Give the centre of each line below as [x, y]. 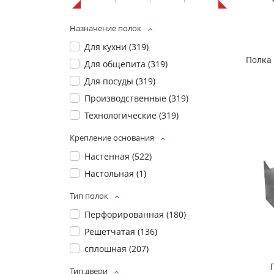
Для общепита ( [117, 64]
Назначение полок [106, 28]
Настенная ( [109, 157]
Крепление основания [112, 138]
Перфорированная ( [127, 215]
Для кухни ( [108, 47]
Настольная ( [112, 174]
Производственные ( [128, 98]
